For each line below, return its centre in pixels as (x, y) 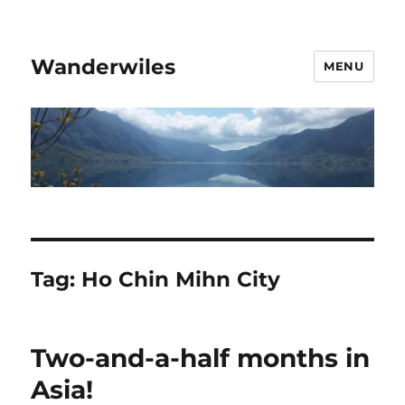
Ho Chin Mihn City (181, 280)
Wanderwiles (104, 66)
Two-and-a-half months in (201, 358)
